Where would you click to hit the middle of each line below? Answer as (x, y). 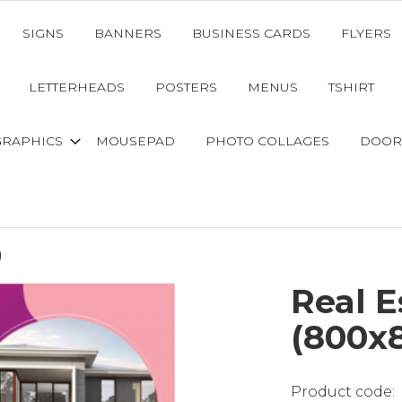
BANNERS (127, 33)
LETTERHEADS (76, 87)
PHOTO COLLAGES (267, 141)
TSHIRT (351, 87)
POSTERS (186, 87)
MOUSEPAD (135, 141)
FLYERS (366, 33)
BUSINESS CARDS (251, 33)
